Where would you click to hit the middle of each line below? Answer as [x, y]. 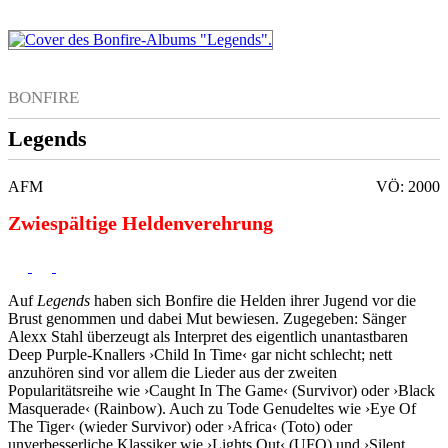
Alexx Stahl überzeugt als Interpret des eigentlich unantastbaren [208, 336]
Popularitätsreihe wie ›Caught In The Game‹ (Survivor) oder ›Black [221, 390]
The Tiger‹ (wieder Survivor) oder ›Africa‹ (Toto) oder [180, 426]
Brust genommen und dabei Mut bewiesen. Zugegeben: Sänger [207, 318]
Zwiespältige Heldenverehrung [140, 223]
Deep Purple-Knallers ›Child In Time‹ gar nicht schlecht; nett [200, 354]
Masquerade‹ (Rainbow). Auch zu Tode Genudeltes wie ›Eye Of [212, 408]
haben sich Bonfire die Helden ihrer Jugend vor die [253, 300]
